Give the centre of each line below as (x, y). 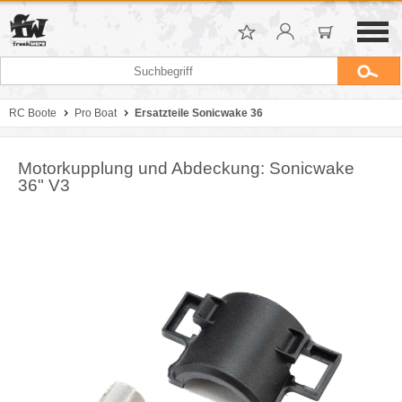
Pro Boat (96, 113)
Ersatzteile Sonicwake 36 (199, 113)
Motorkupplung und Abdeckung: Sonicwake (186, 168)
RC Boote (33, 113)
